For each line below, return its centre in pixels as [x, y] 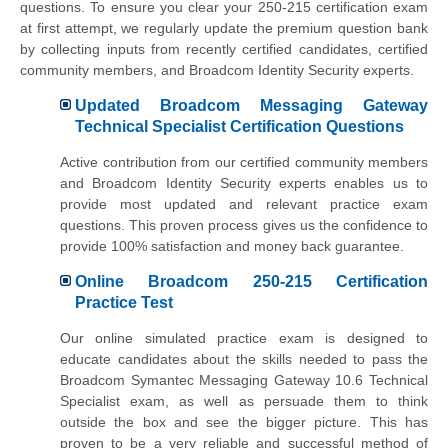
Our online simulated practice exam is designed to [244, 337]
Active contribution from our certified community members [244, 161]
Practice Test [124, 303]
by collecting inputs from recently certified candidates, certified [224, 49]
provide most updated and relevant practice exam [244, 203]
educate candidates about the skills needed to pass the [244, 358]
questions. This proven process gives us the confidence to [244, 224]
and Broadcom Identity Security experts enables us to [244, 182]
